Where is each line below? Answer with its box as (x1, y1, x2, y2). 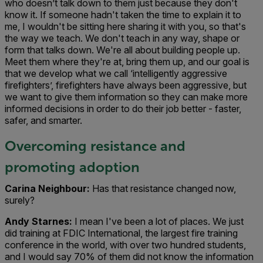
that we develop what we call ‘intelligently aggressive (5, 68, 227, 79)
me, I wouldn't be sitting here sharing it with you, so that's (5, 21, 246, 32)
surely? (5, 194, 35, 206)
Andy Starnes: (5, 215, 72, 227)
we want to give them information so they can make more (5, 91, 248, 103)
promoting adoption (5, 159, 140, 175)
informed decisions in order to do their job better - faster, (5, 103, 241, 114)
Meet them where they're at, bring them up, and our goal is (5, 56, 249, 68)
